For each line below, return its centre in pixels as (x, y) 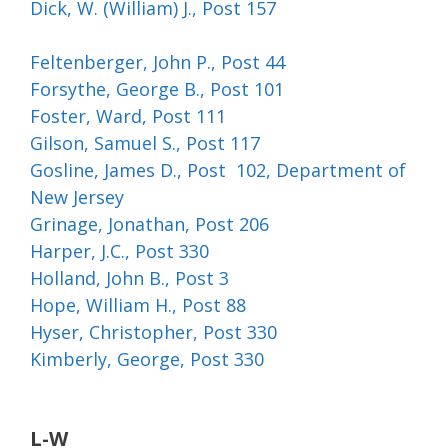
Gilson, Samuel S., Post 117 (145, 143)
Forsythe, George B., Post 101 (157, 89)
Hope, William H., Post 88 (138, 305)
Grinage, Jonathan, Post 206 (149, 224)
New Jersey (77, 197)
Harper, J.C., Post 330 (119, 251)
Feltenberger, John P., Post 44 (157, 62)
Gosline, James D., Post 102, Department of (218, 170)
